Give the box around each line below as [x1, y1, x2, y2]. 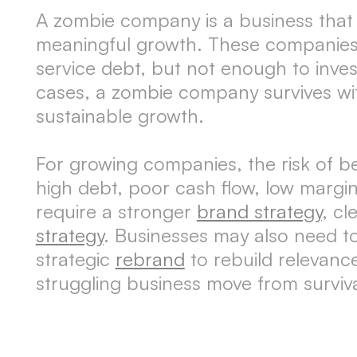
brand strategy [196, 199, 322, 223]
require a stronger [35, 199, 197, 223]
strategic [35, 247, 116, 271]
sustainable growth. [35, 104, 204, 127]
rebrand [115, 247, 185, 271]
